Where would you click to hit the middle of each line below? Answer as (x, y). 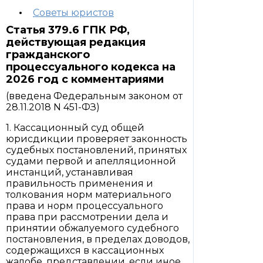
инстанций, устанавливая (70, 172)
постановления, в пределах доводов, (98, 239)
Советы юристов (73, 13)
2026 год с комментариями (85, 79)
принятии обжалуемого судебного (92, 228)
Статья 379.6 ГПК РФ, (68, 30)
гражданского (48, 55)
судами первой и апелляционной (91, 161)
